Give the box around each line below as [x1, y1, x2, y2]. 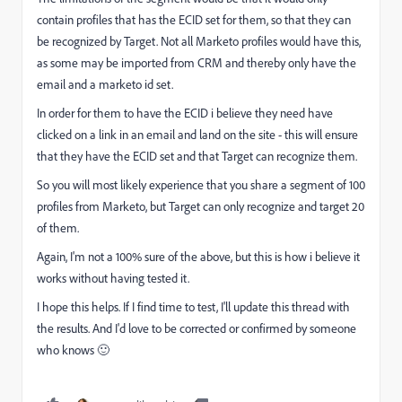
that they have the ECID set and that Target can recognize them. [37, 148, 360, 164]
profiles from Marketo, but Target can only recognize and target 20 [37, 198, 364, 214]
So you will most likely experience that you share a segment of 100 [37, 177, 365, 193]
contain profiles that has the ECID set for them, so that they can [37, 12, 351, 28]
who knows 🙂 [37, 342, 109, 358]
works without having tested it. [37, 270, 189, 286]
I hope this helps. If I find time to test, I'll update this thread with [37, 299, 350, 315]
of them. [37, 220, 82, 236]
